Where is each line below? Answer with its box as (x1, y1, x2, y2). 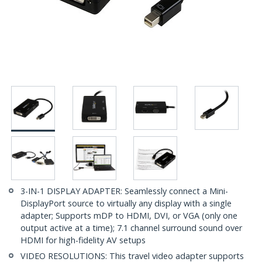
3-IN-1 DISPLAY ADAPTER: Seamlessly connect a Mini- (20, 185, 228, 197)
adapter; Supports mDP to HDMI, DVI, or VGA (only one (20, 210, 237, 222)
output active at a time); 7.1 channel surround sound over (20, 222, 242, 234)
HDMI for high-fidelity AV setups (20, 235, 146, 246)
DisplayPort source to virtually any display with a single (20, 198, 232, 209)
